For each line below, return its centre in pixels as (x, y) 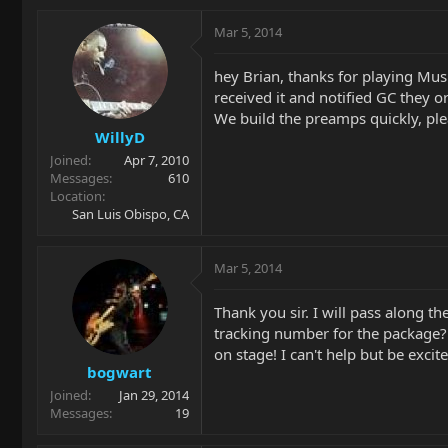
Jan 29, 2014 (154, 395)
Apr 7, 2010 (156, 159)
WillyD (119, 136)
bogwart (119, 372)
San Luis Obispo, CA (130, 213)
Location (76, 195)
